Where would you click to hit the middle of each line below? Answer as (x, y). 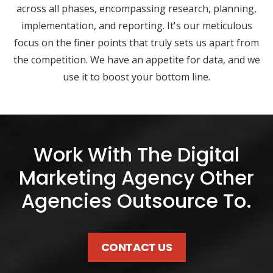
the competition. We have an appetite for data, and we (136, 60)
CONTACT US (136, 247)
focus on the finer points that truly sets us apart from (136, 43)
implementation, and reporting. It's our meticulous (136, 26)
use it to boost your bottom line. (136, 77)
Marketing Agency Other (136, 178)
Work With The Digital (136, 155)
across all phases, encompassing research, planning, (136, 9)
